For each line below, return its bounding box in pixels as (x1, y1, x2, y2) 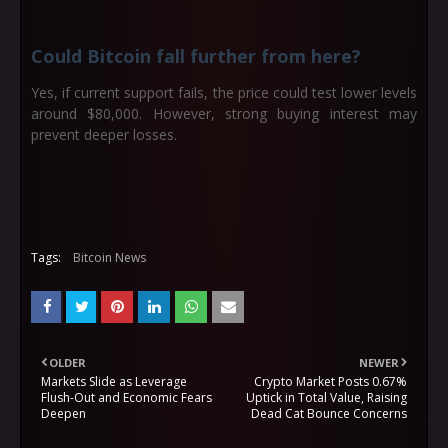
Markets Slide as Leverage (41, 373, 187, 390)
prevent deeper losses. (31, 125, 177, 144)
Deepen (41, 405, 86, 422)
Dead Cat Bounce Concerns (251, 405, 407, 422)
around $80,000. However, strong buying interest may (31, 104, 417, 123)
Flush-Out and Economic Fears (41, 389, 212, 406)
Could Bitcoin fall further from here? (31, 44, 361, 68)
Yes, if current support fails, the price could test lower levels (31, 83, 417, 102)
